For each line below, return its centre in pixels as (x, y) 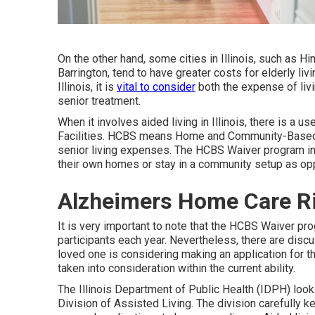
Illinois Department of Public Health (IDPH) (185, 289)
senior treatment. (99, 101)
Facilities (80, 136)
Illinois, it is (87, 86)
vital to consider (156, 86)
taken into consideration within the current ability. (176, 268)
